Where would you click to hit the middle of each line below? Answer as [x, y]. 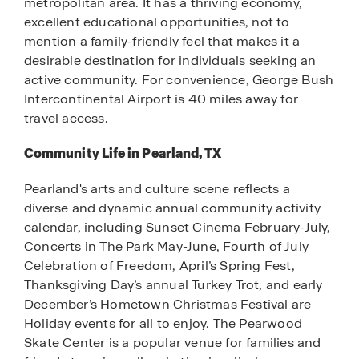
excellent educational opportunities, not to [157, 22]
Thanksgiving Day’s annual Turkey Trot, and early [173, 285]
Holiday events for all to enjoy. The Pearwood [163, 324]
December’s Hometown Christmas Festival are [168, 305]
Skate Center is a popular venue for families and [173, 343]
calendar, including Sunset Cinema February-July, [177, 228]
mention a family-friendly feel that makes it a [162, 41]
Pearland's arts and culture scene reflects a [157, 189]
